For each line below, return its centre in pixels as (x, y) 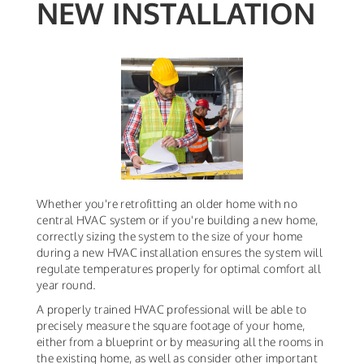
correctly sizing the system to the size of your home (170, 236)
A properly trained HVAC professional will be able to (172, 310)
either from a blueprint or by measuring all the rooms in (180, 342)
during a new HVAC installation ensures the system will (180, 253)
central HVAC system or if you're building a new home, (178, 220)
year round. (68, 285)
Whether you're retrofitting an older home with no (167, 204)
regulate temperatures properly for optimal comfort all (179, 269)
